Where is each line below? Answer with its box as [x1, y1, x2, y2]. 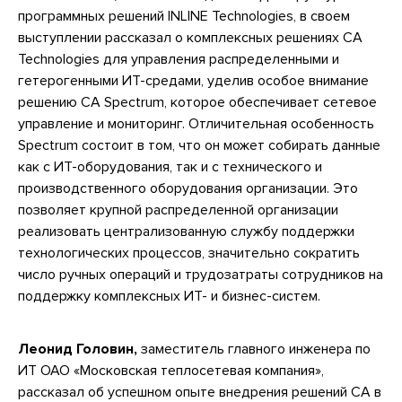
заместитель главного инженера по [137, 340, 371, 359]
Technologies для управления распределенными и [18, 49, 339, 68]
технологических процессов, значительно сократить [18, 243, 360, 262]
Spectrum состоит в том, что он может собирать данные [18, 135, 380, 154]
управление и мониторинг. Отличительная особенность [18, 114, 374, 133]
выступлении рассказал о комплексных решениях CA [18, 28, 363, 47]
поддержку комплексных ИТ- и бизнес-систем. [18, 286, 320, 305]
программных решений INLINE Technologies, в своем [18, 6, 350, 25]
